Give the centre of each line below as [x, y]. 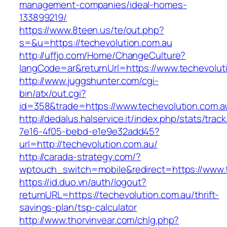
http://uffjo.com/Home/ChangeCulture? [103, 55]
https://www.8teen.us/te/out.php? [92, 30]
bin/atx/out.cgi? [53, 93]
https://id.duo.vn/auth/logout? [83, 182]
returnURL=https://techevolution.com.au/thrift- [119, 195]
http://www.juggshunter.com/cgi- [89, 81]
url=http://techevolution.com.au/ [88, 144]
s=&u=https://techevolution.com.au [96, 43]
